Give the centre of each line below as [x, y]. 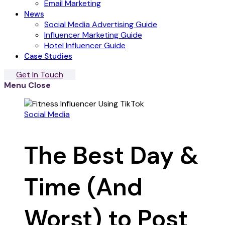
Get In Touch [40, 75]
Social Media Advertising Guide [101, 24]
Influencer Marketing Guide [93, 35]
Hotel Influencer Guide [85, 45]
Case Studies [48, 56]
